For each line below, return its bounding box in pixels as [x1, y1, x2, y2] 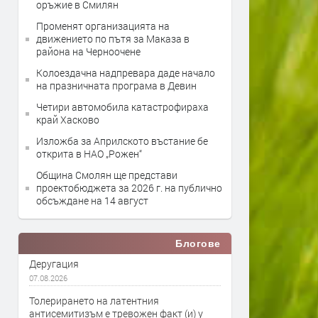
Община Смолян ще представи [36, 168, 177, 182]
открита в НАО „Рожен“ [36, 147, 142, 160]
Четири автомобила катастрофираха [36, 100, 209, 114]
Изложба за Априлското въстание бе [36, 134, 208, 148]
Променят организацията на [36, 19, 170, 33]
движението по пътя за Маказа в [36, 32, 190, 45]
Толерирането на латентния [29, 294, 159, 307]
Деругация [29, 257, 79, 270]
